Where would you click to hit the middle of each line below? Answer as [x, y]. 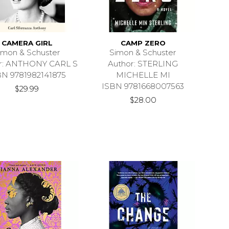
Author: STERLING [143, 64]
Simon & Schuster [143, 53]
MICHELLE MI [143, 75]
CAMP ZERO [143, 43]
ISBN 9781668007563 [143, 86]
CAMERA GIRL [27, 43]
